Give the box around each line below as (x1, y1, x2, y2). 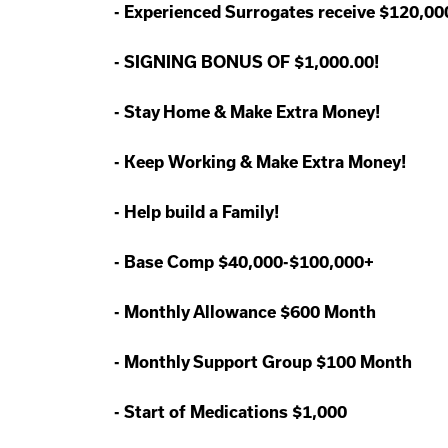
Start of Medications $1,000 (124, 403, 351, 421)
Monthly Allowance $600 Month (124, 303, 380, 321)
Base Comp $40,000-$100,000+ (124, 253, 378, 271)
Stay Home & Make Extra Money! (124, 103, 384, 121)
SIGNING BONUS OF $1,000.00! (124, 53, 383, 71)
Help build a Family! (124, 203, 283, 221)
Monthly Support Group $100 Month (124, 353, 416, 371)
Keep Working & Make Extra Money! (124, 153, 410, 171)
